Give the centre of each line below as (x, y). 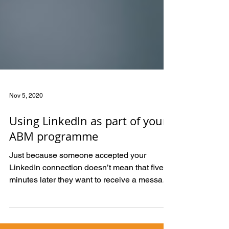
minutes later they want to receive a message (90, 198)
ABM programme (54, 155)
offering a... (29, 210)
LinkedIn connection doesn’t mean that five (86, 186)
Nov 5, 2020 (26, 114)
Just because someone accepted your (78, 174)
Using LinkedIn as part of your (88, 139)
